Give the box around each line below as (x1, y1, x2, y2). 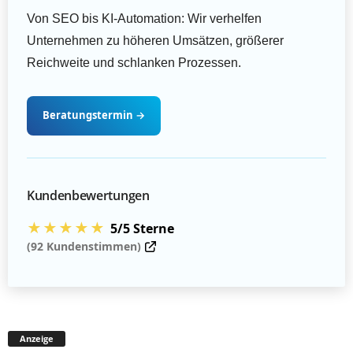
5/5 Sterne (110, 219, 174, 237)
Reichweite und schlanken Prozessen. (27, 56, 241, 70)
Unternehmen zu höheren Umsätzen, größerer (27, 34, 284, 48)
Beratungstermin (43, 108, 136, 123)
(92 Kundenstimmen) (27, 238, 141, 254)
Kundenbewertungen (27, 186, 150, 204)
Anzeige (20, 332, 54, 344)
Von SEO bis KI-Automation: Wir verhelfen (27, 12, 262, 26)
